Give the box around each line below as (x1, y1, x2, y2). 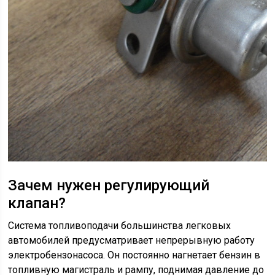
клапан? (8, 195, 66, 212)
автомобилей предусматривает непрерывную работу (8, 234, 255, 247)
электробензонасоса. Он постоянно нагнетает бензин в (8, 249, 261, 261)
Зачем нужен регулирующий (8, 177, 210, 195)
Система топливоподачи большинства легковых (8, 220, 231, 232)
